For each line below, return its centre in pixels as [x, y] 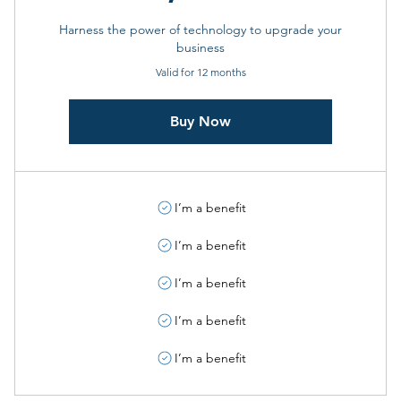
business [200, 47]
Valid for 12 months [200, 72]
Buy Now [200, 121]
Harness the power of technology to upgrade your [200, 30]
